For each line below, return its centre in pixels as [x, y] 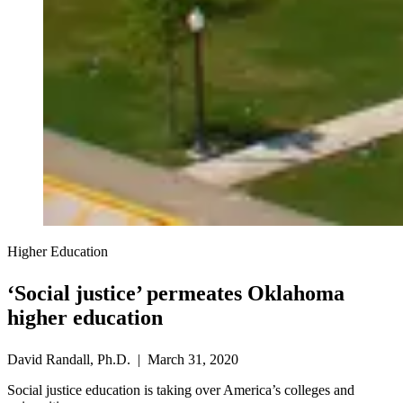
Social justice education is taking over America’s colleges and [181, 390]
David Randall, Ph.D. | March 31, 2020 [123, 360]
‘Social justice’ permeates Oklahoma [176, 294]
